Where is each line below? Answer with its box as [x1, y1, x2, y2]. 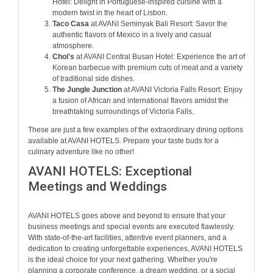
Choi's [52, 52, 74, 62]
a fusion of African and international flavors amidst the [52, 96, 229, 105]
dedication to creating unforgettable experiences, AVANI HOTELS [28, 244, 243, 253]
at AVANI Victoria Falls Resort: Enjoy [122, 85, 243, 94]
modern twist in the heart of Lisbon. [52, 9, 168, 18]
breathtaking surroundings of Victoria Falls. [52, 107, 194, 116]
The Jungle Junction [52, 85, 122, 94]
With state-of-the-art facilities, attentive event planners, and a [28, 233, 227, 242]
